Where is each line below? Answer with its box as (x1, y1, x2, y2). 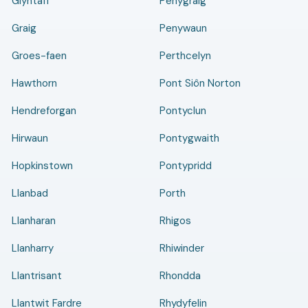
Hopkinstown (11, 159, 73, 173)
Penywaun (159, 21, 207, 35)
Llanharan (11, 214, 56, 228)
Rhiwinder (159, 241, 204, 255)
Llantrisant (11, 269, 62, 283)
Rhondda (159, 269, 201, 283)
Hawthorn (11, 76, 57, 90)
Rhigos (159, 214, 191, 228)
